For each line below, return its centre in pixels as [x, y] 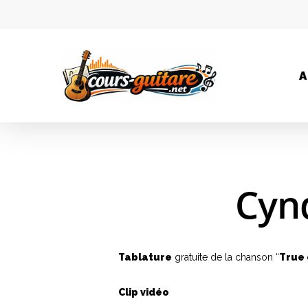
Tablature [145, 257]
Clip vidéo [144, 292]
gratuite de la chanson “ [225, 257]
